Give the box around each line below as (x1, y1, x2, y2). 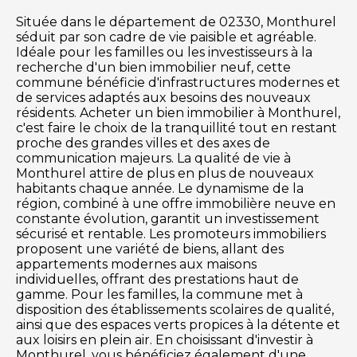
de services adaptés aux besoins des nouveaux (16, 89, 311, 105)
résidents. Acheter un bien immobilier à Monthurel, (16, 104, 340, 120)
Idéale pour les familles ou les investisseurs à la (16, 44, 312, 60)
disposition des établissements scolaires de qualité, (16, 301, 334, 317)
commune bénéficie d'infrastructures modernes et (16, 74, 340, 90)
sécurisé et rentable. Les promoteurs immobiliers (16, 226, 326, 241)
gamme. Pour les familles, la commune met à (16, 286, 303, 302)
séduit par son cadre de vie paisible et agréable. (16, 29, 316, 45)
